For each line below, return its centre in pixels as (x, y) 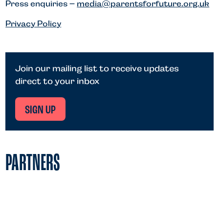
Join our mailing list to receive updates (97, 69)
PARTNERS (33, 164)
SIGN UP (41, 111)
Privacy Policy (33, 24)
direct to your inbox (57, 81)
